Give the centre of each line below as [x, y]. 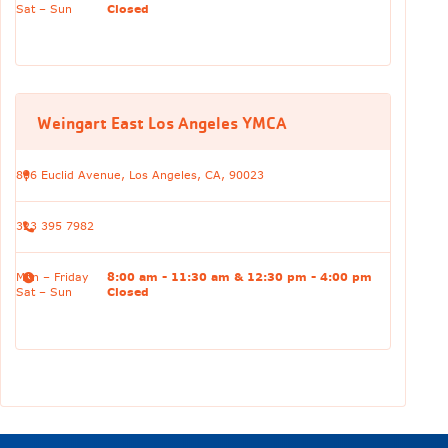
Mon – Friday [52, 277]
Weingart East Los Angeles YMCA [161, 122]
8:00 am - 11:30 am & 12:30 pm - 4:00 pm [239, 277]
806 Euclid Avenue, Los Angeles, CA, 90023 [139, 175]
